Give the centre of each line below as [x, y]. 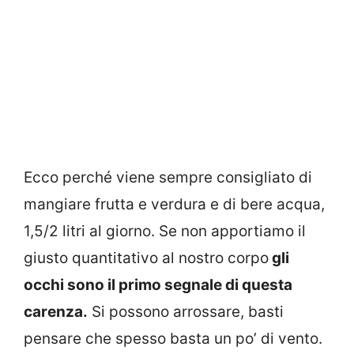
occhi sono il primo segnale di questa [158, 285]
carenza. [56, 312]
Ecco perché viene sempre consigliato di [168, 178]
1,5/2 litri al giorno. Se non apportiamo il [165, 232]
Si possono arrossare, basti [186, 312]
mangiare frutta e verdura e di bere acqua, [174, 205]
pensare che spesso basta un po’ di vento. [173, 339]
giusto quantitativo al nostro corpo [146, 258]
